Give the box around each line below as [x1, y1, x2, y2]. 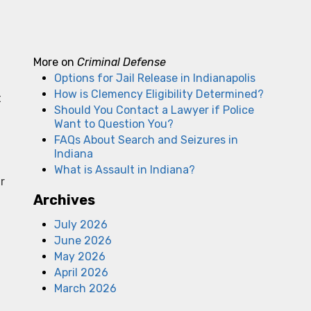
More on [33, 56, 77, 69]
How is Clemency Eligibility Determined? [54, 87, 264, 101]
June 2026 [54, 234, 112, 247]
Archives [33, 192, 95, 208]
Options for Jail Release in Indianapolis [54, 72, 255, 85]
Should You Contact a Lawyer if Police [54, 103, 254, 117]
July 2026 [54, 218, 108, 231]
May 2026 [54, 250, 106, 263]
